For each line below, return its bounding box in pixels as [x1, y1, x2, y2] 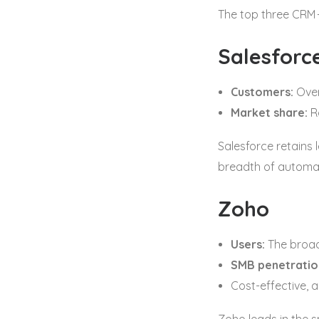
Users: [231, 237, 265, 251]
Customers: [231, 85, 293, 99]
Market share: [231, 105, 308, 120]
